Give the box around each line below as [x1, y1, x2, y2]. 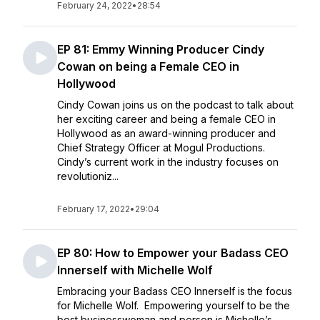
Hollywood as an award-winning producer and [57, 127, 276, 139]
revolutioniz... [57, 170, 119, 182]
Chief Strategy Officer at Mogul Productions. [57, 141, 265, 154]
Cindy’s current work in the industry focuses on [57, 156, 279, 168]
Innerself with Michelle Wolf [57, 263, 213, 277]
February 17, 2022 [57, 204, 130, 214]
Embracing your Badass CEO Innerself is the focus [57, 285, 292, 297]
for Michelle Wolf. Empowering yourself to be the [57, 299, 290, 311]
